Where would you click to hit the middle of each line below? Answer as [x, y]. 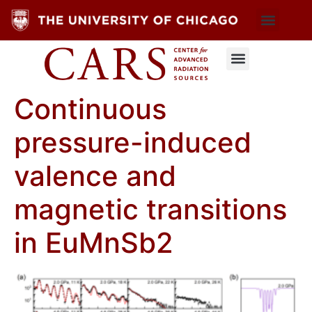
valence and [95, 175]
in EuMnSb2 [94, 242]
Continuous [90, 109]
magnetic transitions [150, 209]
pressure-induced [133, 142]
